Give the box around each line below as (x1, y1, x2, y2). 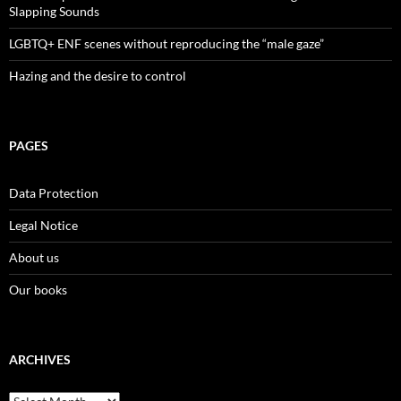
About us (9, 250, 59, 266)
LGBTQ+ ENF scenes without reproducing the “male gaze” (9, 36, 324, 52)
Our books (9, 282, 67, 298)
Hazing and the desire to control (9, 68, 186, 84)
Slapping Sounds (9, 4, 99, 20)
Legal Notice (9, 218, 78, 234)
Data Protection (9, 185, 98, 201)
